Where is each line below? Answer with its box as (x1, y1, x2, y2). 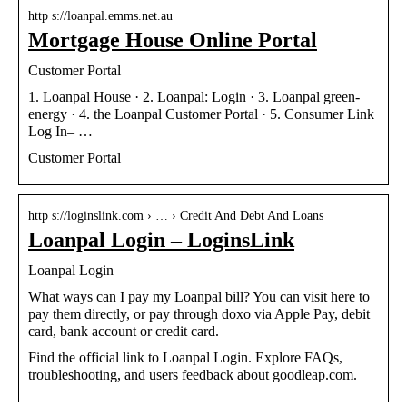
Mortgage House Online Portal (28, 27, 317, 52)
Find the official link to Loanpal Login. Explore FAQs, (28, 349, 342, 365)
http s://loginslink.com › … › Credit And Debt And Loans (28, 208, 323, 223)
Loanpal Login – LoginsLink (28, 227, 294, 252)
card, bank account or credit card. (28, 323, 219, 339)
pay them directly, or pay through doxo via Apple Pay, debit (28, 305, 370, 322)
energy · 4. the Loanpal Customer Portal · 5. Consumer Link (28, 105, 374, 122)
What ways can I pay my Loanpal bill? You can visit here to (28, 288, 370, 304)
